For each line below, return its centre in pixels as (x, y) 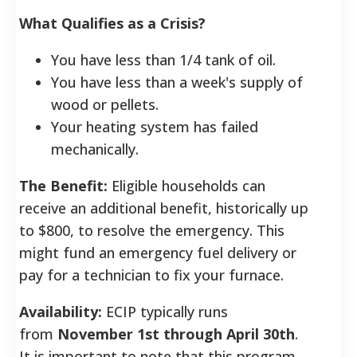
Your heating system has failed (155, 126)
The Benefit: (63, 185)
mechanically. (95, 149)
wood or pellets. (105, 104)
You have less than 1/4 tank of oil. (163, 59)
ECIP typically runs (165, 311)
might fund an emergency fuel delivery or (158, 252)
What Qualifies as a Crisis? (112, 23)
